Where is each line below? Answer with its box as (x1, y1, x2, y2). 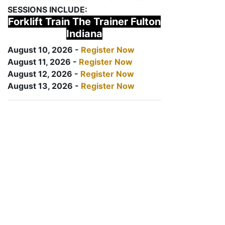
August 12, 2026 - (8, 69, 80, 79)
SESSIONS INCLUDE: (8, 5, 87, 15)
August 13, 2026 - (8, 81, 81, 91)
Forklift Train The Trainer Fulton (8, 16, 161, 28)
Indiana (66, 28, 102, 40)
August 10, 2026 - (8, 45, 81, 55)
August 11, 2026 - (8, 57, 79, 67)
